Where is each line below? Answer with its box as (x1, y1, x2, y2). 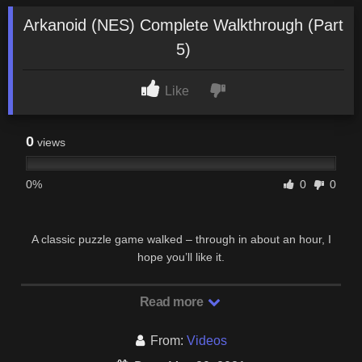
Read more (139, 294, 206, 309)
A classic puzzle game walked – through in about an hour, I (31, 232, 331, 246)
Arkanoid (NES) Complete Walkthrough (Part (23, 15, 343, 34)
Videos (186, 333, 227, 347)
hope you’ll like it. (137, 250, 225, 263)
